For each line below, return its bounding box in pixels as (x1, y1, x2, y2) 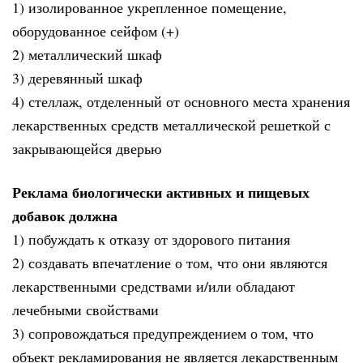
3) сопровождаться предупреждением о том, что (12, 323, 314, 344)
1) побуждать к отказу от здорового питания (12, 229, 290, 250)
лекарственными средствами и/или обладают (12, 276, 295, 297)
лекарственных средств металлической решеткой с (12, 114, 331, 135)
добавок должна (12, 205, 117, 227)
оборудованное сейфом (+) (12, 20, 179, 41)
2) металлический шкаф (12, 44, 162, 64)
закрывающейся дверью (12, 138, 161, 158)
